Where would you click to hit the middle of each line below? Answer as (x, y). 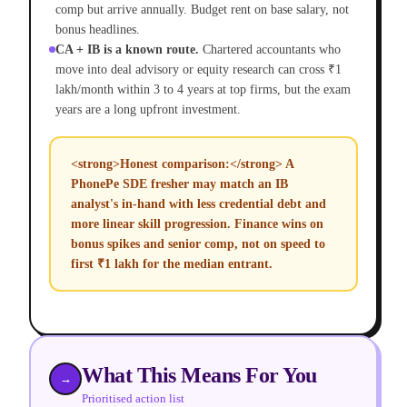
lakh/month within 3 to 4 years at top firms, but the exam (203, 90)
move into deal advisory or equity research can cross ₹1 (199, 70)
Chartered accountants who (272, 50)
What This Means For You (199, 376)
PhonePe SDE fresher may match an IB (179, 184)
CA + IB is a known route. (127, 50)
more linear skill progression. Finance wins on (197, 223)
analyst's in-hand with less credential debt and (198, 203)
